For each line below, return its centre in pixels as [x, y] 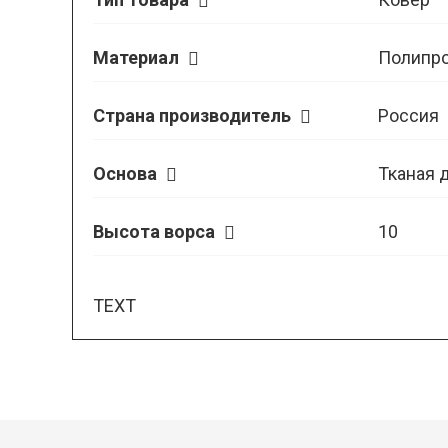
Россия [408, 115]
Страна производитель [194, 115]
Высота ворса [156, 231]
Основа [127, 173]
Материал [138, 57]
